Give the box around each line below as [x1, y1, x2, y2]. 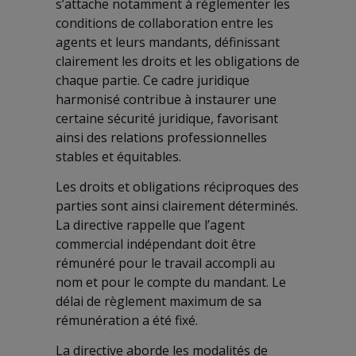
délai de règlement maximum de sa [56, 292, 261, 310]
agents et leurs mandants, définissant [56, 33, 280, 51]
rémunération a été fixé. [56, 311, 198, 329]
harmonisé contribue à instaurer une [56, 90, 277, 108]
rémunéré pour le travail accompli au [56, 253, 275, 272]
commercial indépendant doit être [56, 234, 256, 253]
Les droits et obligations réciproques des [56, 177, 299, 195]
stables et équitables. [56, 147, 181, 165]
